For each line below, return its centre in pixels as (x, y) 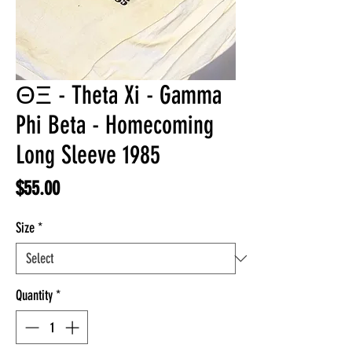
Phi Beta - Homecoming (115, 125)
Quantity (34, 295)
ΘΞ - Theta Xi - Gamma (119, 95)
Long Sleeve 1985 (88, 155)
